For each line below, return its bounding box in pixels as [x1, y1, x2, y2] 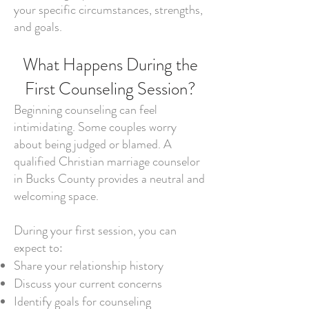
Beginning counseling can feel [14, 101, 157, 119]
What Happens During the [23, 52, 198, 77]
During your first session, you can [14, 221, 177, 239]
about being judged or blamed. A [14, 135, 172, 153]
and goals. [14, 18, 62, 36]
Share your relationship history [14, 257, 163, 275]
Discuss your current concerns [14, 275, 162, 292]
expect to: [14, 239, 63, 257]
